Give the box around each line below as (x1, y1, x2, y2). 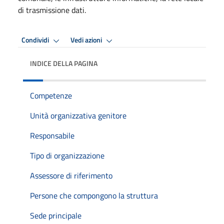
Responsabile (30, 129, 74, 141)
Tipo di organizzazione (30, 149, 104, 161)
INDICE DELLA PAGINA (30, 57, 97, 68)
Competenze (30, 89, 72, 101)
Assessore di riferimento (30, 169, 112, 181)
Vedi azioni (70, 34, 103, 46)
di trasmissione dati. (18, 3, 86, 16)
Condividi (21, 34, 50, 46)
